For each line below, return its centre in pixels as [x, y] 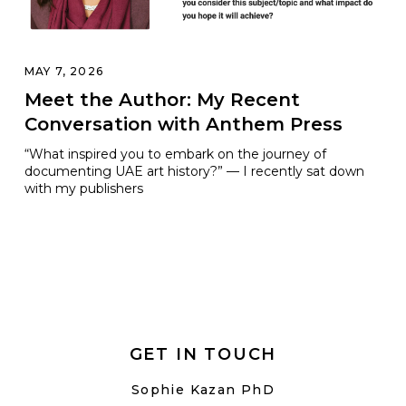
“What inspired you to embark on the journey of [175, 154]
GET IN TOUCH [203, 354]
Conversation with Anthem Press [183, 124]
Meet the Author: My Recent [162, 100]
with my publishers [83, 188]
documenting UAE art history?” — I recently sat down [194, 171]
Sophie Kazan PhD [203, 390]
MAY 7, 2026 [64, 71]
